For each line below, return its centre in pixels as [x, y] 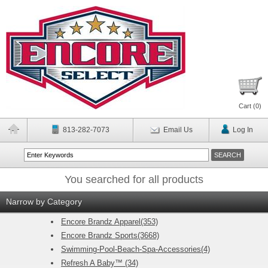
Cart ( [247, 106]
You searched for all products [134, 179]
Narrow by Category [44, 202]
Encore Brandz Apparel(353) [109, 222]
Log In [243, 130]
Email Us [178, 130]
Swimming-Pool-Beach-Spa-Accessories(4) [135, 249]
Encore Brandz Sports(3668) [110, 235]
